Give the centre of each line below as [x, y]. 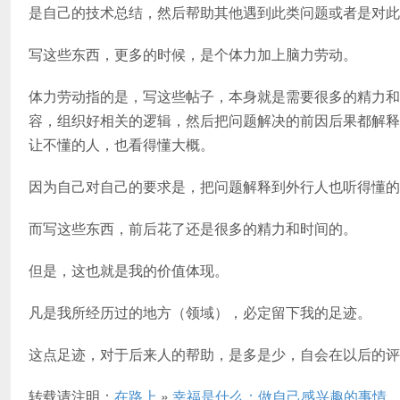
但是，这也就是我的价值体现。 [129, 270]
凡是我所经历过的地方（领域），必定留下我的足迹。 [200, 312]
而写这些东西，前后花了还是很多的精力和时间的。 [193, 228]
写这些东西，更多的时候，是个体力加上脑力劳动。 [193, 54]
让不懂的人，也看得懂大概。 [121, 144]
